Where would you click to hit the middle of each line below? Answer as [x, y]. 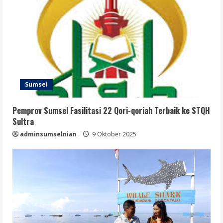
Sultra [23, 121]
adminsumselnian [48, 134]
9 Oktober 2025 [113, 134]
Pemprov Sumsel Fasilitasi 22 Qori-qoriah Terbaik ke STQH [111, 110]
